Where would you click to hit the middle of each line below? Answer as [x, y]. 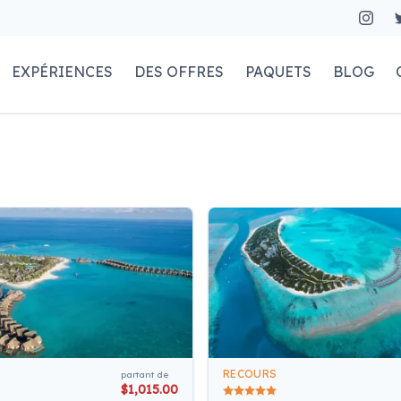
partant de [145, 374]
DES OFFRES [179, 72]
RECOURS [250, 373]
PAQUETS [279, 72]
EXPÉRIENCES [63, 72]
